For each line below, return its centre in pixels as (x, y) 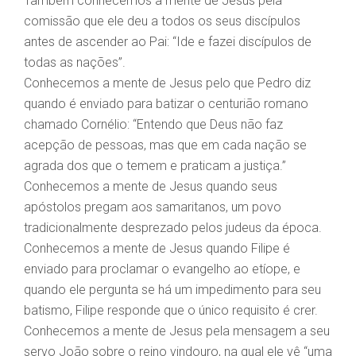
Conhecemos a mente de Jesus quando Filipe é (157, 249)
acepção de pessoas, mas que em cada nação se (165, 145)
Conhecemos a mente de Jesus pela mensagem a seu (177, 331)
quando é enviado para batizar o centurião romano (166, 104)
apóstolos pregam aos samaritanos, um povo (153, 207)
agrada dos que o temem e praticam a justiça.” (155, 166)
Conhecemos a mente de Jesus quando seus (151, 187)
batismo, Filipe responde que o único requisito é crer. (171, 311)
